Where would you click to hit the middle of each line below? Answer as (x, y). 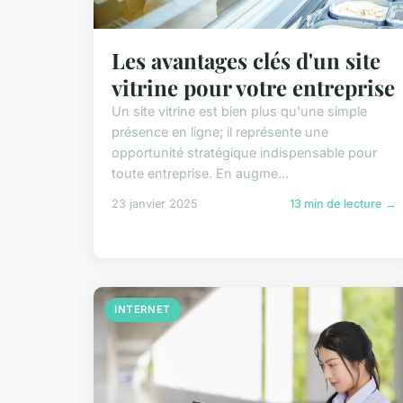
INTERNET (143, 310)
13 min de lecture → (344, 204)
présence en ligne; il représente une (220, 132)
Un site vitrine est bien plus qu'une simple (239, 112)
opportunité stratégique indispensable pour (244, 153)
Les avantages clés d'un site (246, 61)
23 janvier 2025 (155, 204)
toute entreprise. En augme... (200, 174)
